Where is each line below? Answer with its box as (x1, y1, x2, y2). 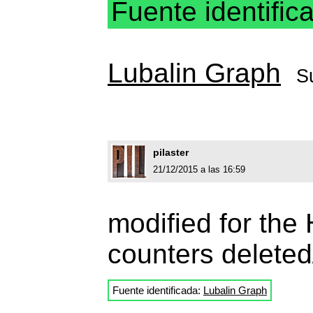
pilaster (153, 146, 189, 158)
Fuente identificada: (112, 284, 203, 296)
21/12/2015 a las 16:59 (153, 163, 245, 175)
